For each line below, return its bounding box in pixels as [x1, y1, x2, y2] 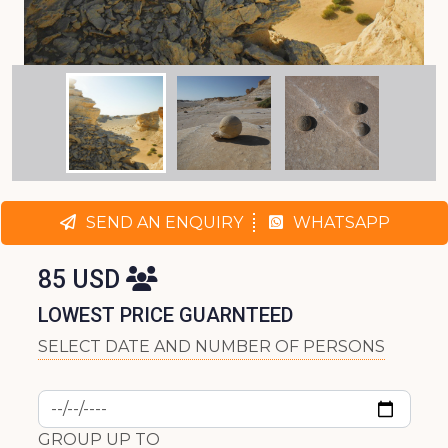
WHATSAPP [292, 213, 390, 233]
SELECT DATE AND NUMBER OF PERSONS [38, 337, 386, 357]
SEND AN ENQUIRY [85, 213, 243, 233]
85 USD [38, 265, 127, 295]
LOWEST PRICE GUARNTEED [38, 303, 294, 328]
